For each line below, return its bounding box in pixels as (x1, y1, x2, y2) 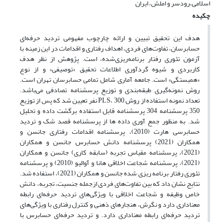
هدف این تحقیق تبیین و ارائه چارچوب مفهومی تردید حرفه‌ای (20, 31, 200, 45)
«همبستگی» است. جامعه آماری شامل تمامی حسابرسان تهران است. (20, 73, 200, 87)
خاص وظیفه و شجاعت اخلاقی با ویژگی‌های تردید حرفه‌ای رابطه (20, 187, 200, 201)
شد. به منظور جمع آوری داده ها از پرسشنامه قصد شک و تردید (20, 114, 200, 128)
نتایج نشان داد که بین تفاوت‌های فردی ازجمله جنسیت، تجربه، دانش (20, 177, 200, 191)
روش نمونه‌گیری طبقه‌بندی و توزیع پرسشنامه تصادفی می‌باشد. (20, 83, 200, 97)
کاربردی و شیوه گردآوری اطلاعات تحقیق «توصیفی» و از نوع (20, 62, 200, 76)
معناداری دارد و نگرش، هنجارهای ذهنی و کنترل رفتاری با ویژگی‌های (20, 198, 200, 212)
